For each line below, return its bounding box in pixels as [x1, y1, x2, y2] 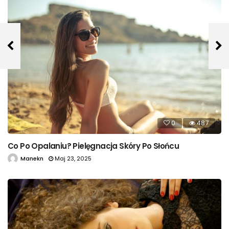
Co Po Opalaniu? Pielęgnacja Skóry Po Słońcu [8, 140, 179, 151]
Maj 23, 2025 [55, 154, 91, 163]
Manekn [20, 154, 43, 163]
